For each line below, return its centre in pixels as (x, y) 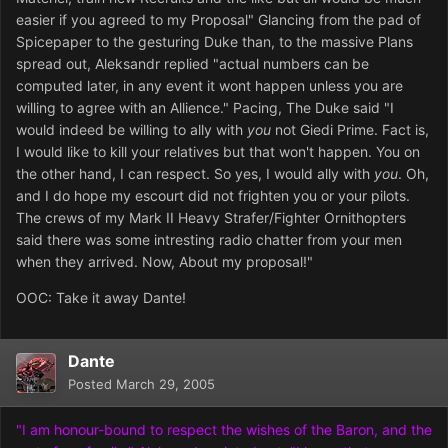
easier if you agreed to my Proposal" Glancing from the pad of (218, 20)
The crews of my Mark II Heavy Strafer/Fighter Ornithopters (211, 218)
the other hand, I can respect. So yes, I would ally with (195, 174)
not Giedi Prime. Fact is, (350, 130)
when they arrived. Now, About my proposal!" (164, 262)
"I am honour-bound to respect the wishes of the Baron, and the (224, 430)
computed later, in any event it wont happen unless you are (209, 86)
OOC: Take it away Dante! (101, 298)
